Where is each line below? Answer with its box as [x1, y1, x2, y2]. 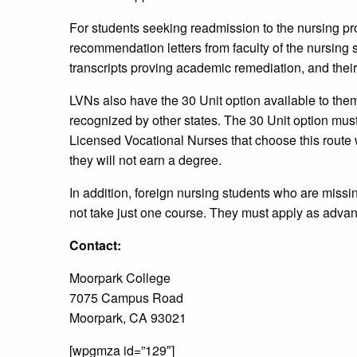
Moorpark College [69, 269, 171, 288]
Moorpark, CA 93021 [69, 308, 186, 328]
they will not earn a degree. [69, 151, 222, 170]
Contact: [69, 236, 121, 255]
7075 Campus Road [69, 288, 183, 308]
